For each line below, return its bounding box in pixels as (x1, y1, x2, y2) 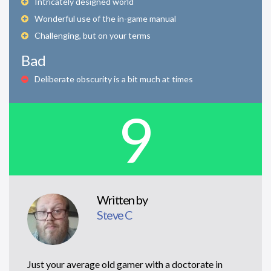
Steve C (97, 207, 132, 222)
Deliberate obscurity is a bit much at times (34, 73, 193, 84)
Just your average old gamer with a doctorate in (27, 258, 223, 270)
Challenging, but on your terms (34, 30, 151, 41)
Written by (97, 192, 147, 207)
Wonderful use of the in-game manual (34, 13, 176, 24)
